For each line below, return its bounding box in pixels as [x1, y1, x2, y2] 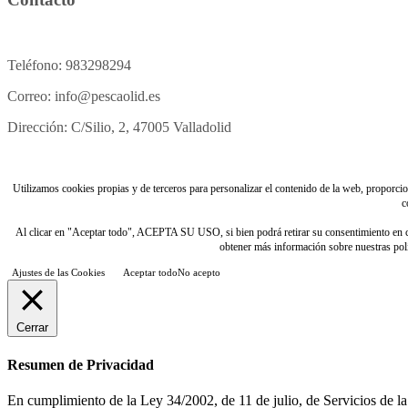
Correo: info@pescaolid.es [7, 88, 160, 105]
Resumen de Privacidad [7, 356, 154, 372]
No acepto [178, 267, 220, 279]
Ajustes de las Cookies [12, 267, 105, 279]
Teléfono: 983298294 [7, 57, 131, 74]
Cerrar [16, 321, 48, 335]
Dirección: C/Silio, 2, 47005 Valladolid [7, 119, 231, 136]
